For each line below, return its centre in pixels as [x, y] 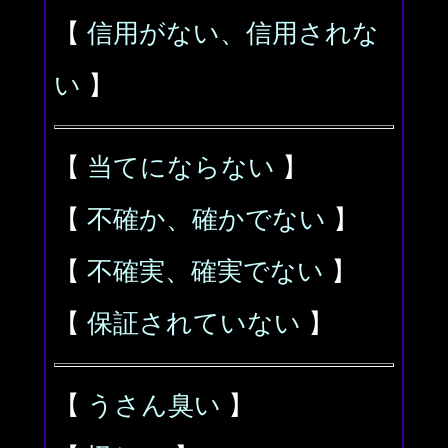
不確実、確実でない [205, 271]
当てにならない [181, 167]
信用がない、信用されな [233, 33]
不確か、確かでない [206, 219]
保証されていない [194, 323]
